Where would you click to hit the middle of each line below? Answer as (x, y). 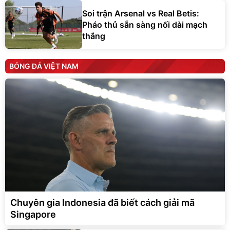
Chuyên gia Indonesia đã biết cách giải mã (102, 203)
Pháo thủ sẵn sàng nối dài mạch (145, 24)
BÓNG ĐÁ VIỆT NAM (44, 66)
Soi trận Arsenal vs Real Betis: (141, 13)
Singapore (33, 215)
